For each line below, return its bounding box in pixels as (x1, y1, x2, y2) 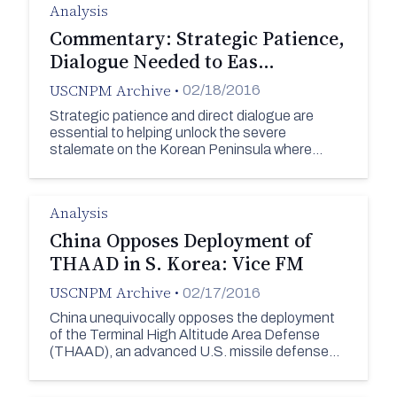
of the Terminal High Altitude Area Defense (49, 326, 320, 342)
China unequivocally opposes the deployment (49, 309, 335, 325)
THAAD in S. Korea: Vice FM (49, 250, 304, 277)
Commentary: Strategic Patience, (49, 25, 345, 52)
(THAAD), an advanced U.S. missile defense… (49, 343, 339, 359)
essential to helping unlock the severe (49, 124, 286, 140)
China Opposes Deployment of (49, 227, 311, 254)
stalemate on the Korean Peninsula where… (49, 141, 323, 157)
